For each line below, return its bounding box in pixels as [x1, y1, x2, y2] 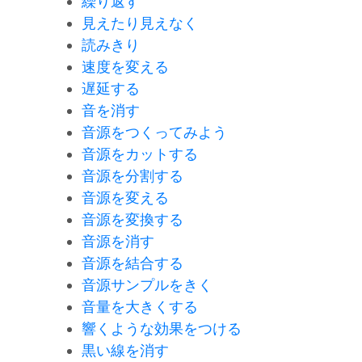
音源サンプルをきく [82, 276, 213, 293]
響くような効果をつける [82, 319, 242, 337]
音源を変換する [82, 210, 183, 228]
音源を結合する [82, 254, 183, 271]
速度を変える [82, 57, 169, 75]
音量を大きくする [82, 297, 198, 315]
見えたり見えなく [82, 14, 198, 32]
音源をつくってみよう [82, 123, 227, 141]
